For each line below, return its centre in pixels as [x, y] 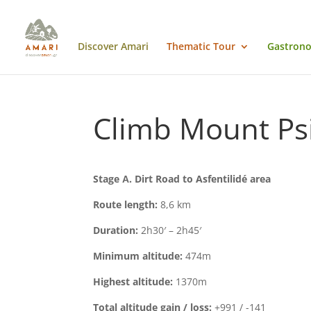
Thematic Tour [201, 47]
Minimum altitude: [138, 256]
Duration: [116, 230]
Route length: [126, 204]
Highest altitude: [133, 281]
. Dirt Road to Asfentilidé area [200, 179]
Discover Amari [113, 47]
